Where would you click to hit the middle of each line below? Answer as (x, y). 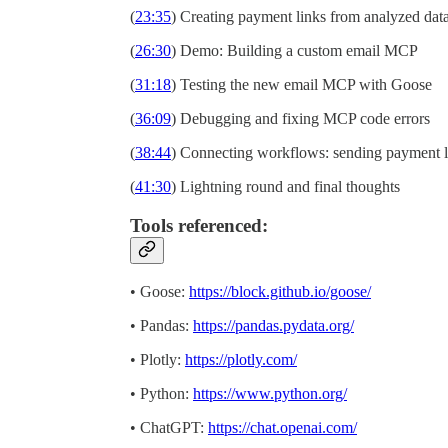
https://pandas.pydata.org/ (273, 325)
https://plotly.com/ (241, 359)
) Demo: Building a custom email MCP (294, 51)
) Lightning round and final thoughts (285, 187)
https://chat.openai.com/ (282, 427)
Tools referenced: (199, 225)
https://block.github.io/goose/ (280, 291)
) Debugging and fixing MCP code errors (300, 119)
